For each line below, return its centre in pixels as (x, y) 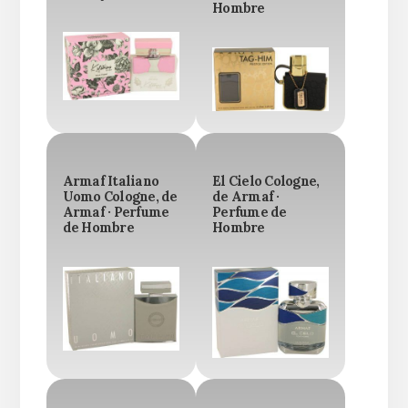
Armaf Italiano (111, 182)
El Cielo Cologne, (266, 182)
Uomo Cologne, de (120, 197)
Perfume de (250, 213)
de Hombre (98, 228)
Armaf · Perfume (116, 213)
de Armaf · (246, 197)
